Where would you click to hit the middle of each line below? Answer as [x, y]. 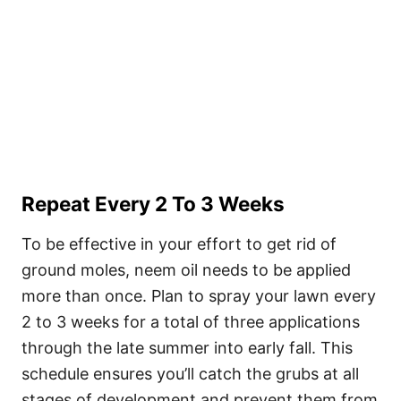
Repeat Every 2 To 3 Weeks [153, 204]
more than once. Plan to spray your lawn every [199, 296]
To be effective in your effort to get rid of [179, 244]
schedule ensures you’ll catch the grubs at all [190, 374]
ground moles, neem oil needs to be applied [186, 270]
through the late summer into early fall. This [187, 348]
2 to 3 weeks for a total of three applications [191, 322]
